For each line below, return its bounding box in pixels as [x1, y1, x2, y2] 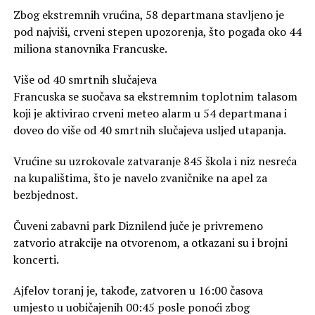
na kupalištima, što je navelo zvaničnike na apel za [13, 169, 267, 186]
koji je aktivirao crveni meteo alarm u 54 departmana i [13, 105, 287, 121]
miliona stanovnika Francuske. [13, 40, 167, 56]
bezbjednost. [13, 186, 78, 202]
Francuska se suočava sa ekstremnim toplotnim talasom [13, 88, 297, 104]
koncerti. [13, 251, 59, 267]
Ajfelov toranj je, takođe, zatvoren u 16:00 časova [13, 282, 263, 298]
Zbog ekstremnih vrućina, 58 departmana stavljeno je [13, 6, 284, 22]
